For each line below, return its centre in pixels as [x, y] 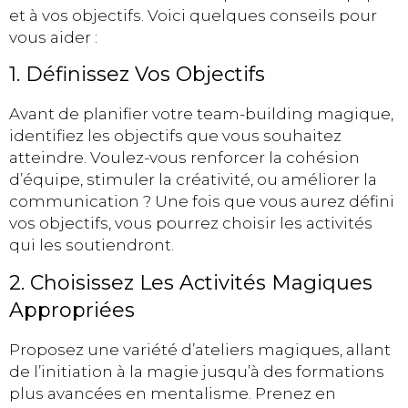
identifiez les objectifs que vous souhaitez [175, 136]
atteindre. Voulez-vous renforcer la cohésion [184, 158]
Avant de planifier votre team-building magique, [201, 114]
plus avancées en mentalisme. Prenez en [173, 393]
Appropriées [72, 310]
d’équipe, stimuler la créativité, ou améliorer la [193, 180]
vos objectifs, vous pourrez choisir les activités [191, 224]
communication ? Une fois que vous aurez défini [202, 202]
